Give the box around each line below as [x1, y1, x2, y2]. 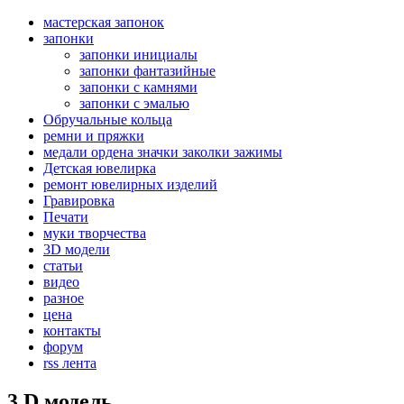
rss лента [43, 355, 96, 371]
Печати [43, 209, 88, 225]
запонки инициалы [79, 47, 197, 62]
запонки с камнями [79, 79, 197, 95]
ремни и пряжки [43, 128, 144, 143]
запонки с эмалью [79, 96, 189, 111]
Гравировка [43, 193, 115, 208]
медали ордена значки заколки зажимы [43, 144, 282, 160]
